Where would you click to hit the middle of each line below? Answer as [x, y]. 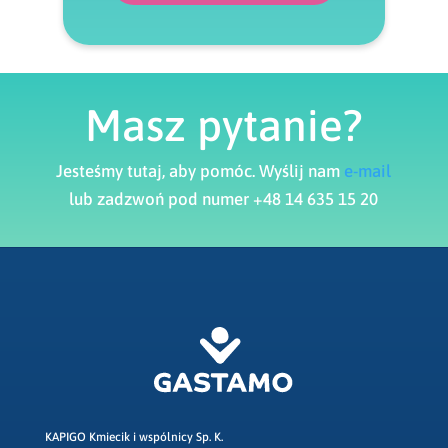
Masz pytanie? [223, 124]
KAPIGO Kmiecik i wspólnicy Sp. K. [133, 436]
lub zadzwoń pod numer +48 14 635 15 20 [224, 198]
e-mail [368, 170]
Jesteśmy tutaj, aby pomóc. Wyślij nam [200, 170]
